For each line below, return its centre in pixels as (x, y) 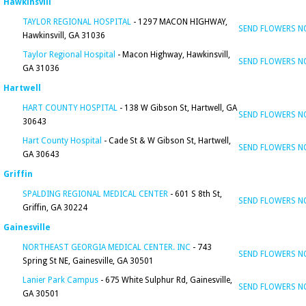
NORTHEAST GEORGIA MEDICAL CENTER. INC (107, 247)
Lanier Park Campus (60, 280)
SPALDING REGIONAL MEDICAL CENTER (95, 194)
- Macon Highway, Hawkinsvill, (173, 55)
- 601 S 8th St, (195, 194)
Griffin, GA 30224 (55, 208)
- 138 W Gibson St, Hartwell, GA (177, 108)
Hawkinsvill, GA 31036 (64, 36)
